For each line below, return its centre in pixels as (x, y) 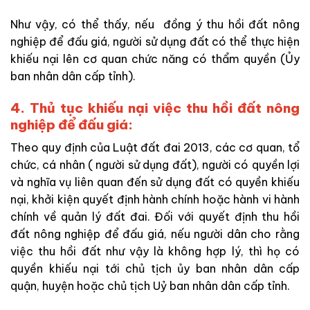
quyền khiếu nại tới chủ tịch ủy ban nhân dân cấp (155, 269)
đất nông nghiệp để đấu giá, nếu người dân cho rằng (155, 234)
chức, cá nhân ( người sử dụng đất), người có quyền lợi (155, 165)
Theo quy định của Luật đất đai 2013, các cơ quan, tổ (155, 148)
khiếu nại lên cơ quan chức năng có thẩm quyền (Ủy (155, 58)
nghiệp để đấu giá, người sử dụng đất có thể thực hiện (155, 41)
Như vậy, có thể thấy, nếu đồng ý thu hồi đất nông (155, 24)
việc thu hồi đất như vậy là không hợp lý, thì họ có (155, 252)
